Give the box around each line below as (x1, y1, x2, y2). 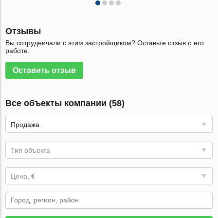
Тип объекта (11, 146, 51, 154)
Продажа (11, 121, 40, 128)
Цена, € (11, 172, 36, 180)
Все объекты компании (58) (5, 98, 125, 108)
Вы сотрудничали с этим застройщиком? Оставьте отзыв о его (5, 39, 204, 47)
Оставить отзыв (13, 66, 76, 74)
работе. (5, 47, 30, 54)
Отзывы (5, 26, 41, 36)
